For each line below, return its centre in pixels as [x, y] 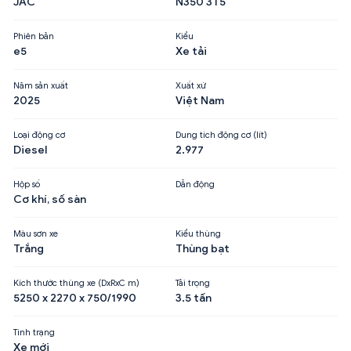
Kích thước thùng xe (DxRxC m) [76, 282]
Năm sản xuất [41, 85]
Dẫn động [195, 184]
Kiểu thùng [198, 233]
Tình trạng [34, 332]
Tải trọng [193, 282]
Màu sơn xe [36, 233]
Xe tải [191, 51]
